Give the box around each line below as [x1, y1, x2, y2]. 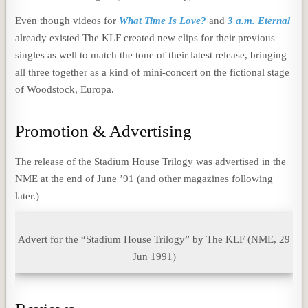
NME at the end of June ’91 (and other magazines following [15, 173, 274, 184]
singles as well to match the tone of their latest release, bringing [15, 49, 287, 60]
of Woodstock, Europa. [15, 84, 115, 95]
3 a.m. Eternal [228, 15, 291, 26]
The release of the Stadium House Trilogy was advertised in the [15, 156, 287, 167]
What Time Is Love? [119, 15, 207, 26]
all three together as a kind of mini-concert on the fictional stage [15, 67, 290, 78]
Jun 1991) [132, 251, 176, 262]
